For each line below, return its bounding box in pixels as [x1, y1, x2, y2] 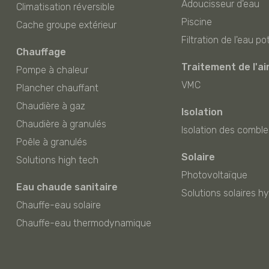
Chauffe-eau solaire [16, 199, 101, 211]
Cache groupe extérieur [16, 19, 116, 31]
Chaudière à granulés [16, 118, 106, 130]
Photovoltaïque [181, 169, 247, 181]
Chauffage [16, 46, 66, 58]
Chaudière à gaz [16, 100, 85, 112]
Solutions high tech [16, 154, 98, 166]
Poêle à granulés [16, 136, 87, 148]
